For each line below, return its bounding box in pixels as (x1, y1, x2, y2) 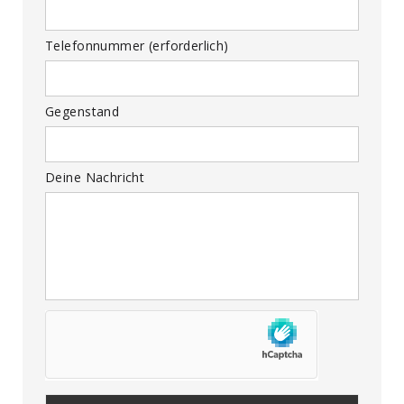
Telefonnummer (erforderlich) (45, 36, 229, 54)
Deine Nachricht (45, 168, 145, 186)
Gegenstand (45, 102, 120, 120)
